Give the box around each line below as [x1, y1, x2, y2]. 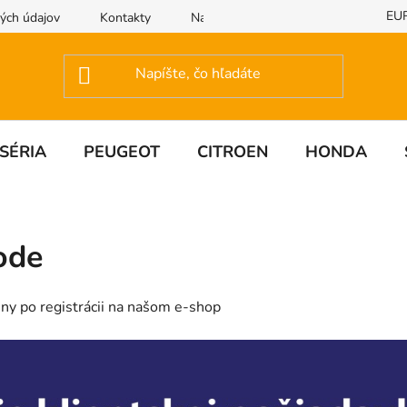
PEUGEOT [84, 140, 160, 163]
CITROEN [197, 140, 268, 163]
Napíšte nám [191, 8, 262, 26]
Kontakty [100, 8, 151, 26]
